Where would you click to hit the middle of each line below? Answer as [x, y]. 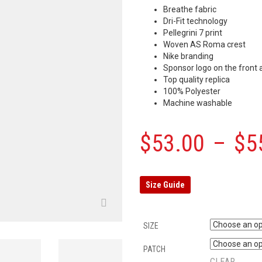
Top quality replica [196, 79]
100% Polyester [192, 91]
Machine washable [198, 103]
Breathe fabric [190, 9]
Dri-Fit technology [195, 21]
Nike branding [188, 56]
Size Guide [165, 185]
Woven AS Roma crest [204, 44]
